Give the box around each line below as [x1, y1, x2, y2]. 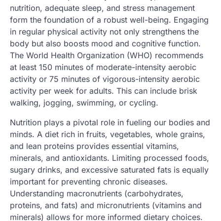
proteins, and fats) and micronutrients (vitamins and [10, 200, 202, 211]
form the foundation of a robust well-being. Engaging [10, 15, 209, 25]
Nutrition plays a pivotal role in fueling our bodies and [10, 117, 210, 128]
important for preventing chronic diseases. [10, 177, 168, 187]
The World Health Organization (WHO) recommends [10, 50, 203, 61]
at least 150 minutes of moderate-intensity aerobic [10, 62, 196, 73]
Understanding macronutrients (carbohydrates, [10, 188, 184, 199]
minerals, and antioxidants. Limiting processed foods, [10, 153, 209, 163]
